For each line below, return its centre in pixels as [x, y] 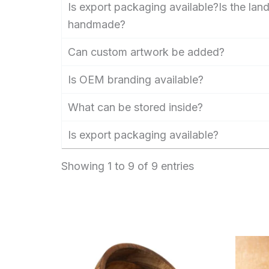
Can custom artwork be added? [146, 52]
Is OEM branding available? [136, 79]
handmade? [97, 24]
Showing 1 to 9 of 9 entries [128, 166]
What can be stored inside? [135, 107]
